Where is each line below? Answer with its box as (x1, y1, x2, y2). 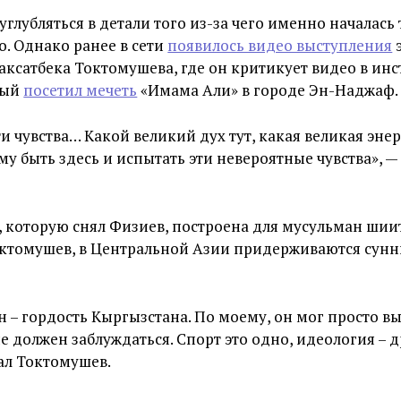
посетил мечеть (23, 80, 138, 100)
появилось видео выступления (167, 35, 393, 55)
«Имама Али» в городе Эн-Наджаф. (137, 80, 399, 100)
